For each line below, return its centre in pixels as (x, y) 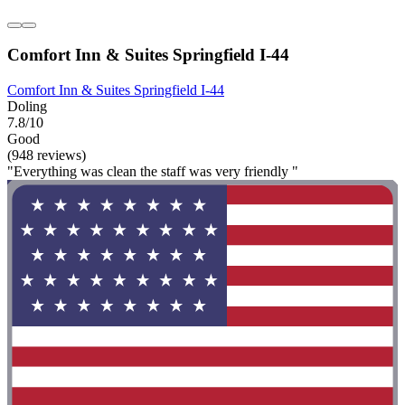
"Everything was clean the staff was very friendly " (153, 171)
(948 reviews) (47, 155)
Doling (27, 106)
